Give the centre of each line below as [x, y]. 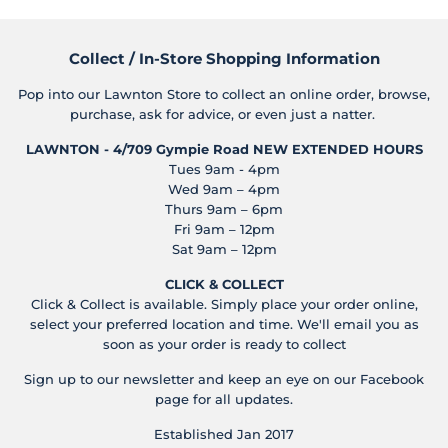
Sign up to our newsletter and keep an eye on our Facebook [224, 379]
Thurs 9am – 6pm [224, 209]
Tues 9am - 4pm [224, 169]
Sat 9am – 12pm [224, 249]
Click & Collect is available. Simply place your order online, [224, 304]
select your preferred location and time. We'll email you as [224, 324]
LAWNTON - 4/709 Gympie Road [137, 149]
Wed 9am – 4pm [224, 189]
